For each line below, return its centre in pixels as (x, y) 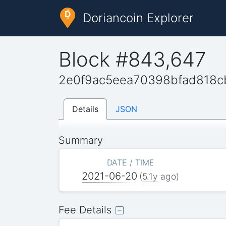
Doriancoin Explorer (138, 18)
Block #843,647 (133, 59)
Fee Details (85, 210)
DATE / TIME (130, 162)
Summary (81, 140)
